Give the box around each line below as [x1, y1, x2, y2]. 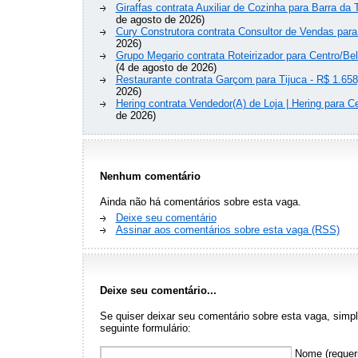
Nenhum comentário [99, 170, 201, 183]
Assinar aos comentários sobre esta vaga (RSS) [115, 224, 340, 237]
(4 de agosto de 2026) [115, 62, 217, 74]
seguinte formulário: [99, 322, 191, 335]
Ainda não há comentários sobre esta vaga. [99, 196, 301, 209]
